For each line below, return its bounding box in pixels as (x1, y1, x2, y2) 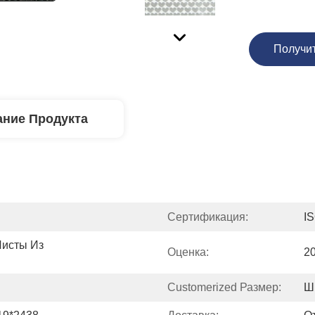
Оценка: (167, 246, 209, 258)
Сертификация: (167, 211, 248, 223)
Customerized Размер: (167, 281, 281, 293)
